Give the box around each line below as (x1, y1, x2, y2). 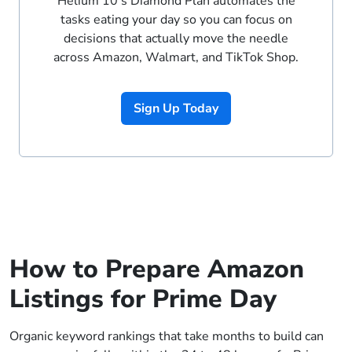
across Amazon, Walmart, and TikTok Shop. (53, 49, 299, 67)
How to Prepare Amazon (9, 252, 304, 287)
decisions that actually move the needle (64, 30, 288, 48)
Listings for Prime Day (9, 282, 277, 317)
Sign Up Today (134, 100, 218, 118)
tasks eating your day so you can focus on (60, 11, 292, 29)
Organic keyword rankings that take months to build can (9, 328, 324, 346)
